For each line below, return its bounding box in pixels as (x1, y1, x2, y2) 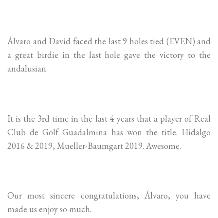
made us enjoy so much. (7, 203, 91, 215)
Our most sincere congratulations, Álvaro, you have (7, 190, 211, 201)
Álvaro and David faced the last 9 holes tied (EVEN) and (7, 35, 211, 47)
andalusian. (7, 62, 48, 74)
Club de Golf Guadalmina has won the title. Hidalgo (7, 126, 211, 138)
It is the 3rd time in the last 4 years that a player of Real (7, 112, 211, 124)
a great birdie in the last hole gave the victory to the (7, 49, 211, 60)
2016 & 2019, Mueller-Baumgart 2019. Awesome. (7, 140, 181, 151)
